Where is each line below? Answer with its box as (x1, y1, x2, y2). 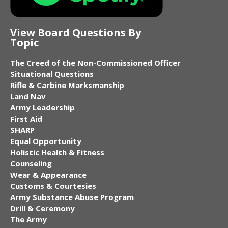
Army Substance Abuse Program (10, 191, 134, 202)
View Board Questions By (10, 25, 141, 39)
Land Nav (10, 91, 46, 101)
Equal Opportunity (10, 135, 81, 146)
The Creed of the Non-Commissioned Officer (10, 57, 181, 68)
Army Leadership (10, 102, 75, 112)
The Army (10, 214, 47, 224)
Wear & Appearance (10, 169, 87, 180)
